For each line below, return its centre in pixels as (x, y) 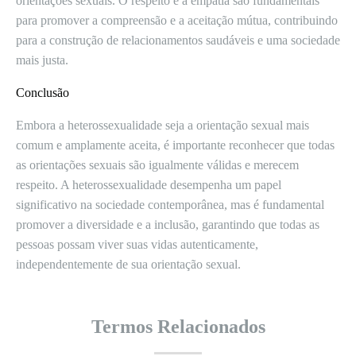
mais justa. (42, 60)
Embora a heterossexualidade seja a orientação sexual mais (163, 125)
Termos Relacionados (178, 327)
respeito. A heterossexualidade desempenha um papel (149, 185)
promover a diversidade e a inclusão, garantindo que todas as (168, 224)
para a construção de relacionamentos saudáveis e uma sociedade (178, 40)
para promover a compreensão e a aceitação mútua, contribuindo (177, 20)
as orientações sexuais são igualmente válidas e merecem (157, 165)
